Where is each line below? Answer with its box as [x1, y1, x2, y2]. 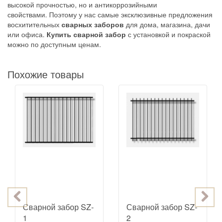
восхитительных [7, 19, 61, 29]
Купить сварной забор [47, 29, 128, 39]
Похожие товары [7, 67, 84, 81]
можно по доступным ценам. [7, 39, 101, 49]
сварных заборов [61, 19, 124, 29]
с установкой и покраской [128, 29, 211, 39]
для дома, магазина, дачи [124, 19, 210, 29]
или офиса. [7, 29, 47, 39]
